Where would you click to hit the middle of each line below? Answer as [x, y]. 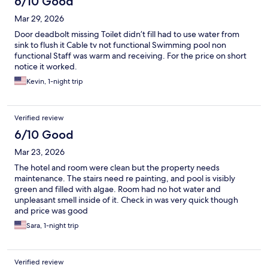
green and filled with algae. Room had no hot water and [118, 189]
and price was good [51, 211]
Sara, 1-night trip [53, 226]
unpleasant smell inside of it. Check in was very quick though [126, 200]
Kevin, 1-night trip [55, 82]
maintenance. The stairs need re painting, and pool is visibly [125, 179]
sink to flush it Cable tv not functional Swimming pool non [120, 45]
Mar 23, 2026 [39, 152]
